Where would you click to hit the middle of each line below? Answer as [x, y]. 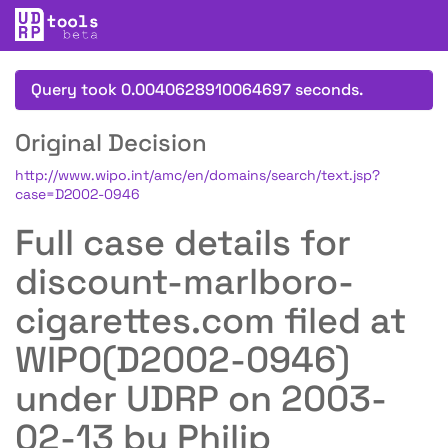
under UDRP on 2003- [201, 399]
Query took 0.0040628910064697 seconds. [197, 89]
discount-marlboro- [184, 282]
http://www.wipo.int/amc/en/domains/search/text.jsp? [197, 175]
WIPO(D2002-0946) [182, 360]
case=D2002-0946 [77, 194]
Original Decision [111, 142]
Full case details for [183, 243]
